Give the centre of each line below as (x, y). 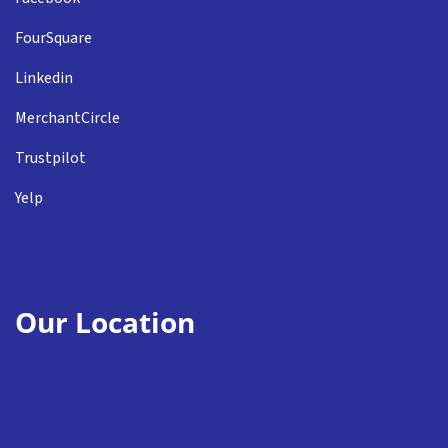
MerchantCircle (67, 118)
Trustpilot (50, 158)
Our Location (105, 322)
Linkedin (44, 78)
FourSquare (53, 38)
